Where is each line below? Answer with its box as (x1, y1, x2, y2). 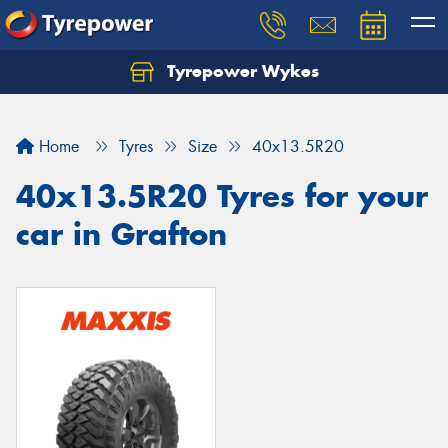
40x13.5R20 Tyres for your (16, 177, 428, 215)
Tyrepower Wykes (161, 60, 319, 82)
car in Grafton (16, 215, 227, 253)
